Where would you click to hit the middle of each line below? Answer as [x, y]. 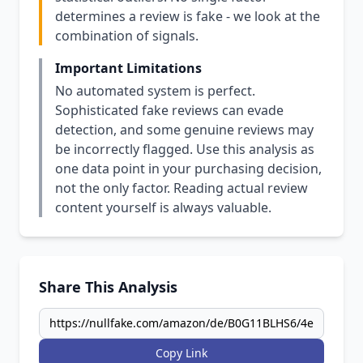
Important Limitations [128, 68]
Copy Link [181, 353]
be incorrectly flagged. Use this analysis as [185, 149]
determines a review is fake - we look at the [188, 16]
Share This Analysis [108, 287]
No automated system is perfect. [155, 91]
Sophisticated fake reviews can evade [169, 110]
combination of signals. [127, 36]
